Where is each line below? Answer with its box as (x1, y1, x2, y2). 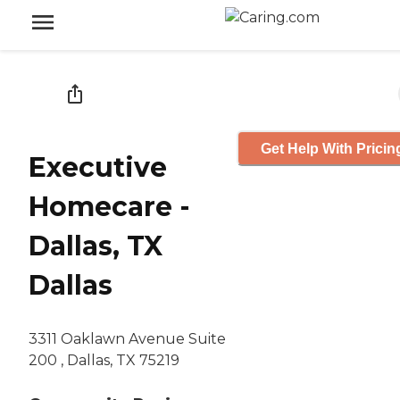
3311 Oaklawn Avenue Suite (29, 330, 226, 348)
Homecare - (29, 190, 190, 224)
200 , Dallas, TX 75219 (29, 352, 179, 370)
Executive (29, 151, 167, 185)
